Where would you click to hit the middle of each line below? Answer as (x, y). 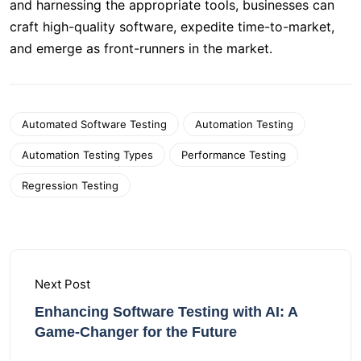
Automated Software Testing (94, 124)
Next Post (62, 284)
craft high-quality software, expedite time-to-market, (172, 27)
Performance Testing (234, 155)
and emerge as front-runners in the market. (141, 49)
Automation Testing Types (87, 155)
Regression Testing (70, 186)
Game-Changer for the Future (136, 332)
